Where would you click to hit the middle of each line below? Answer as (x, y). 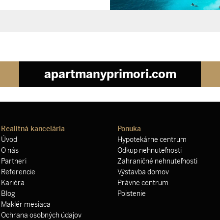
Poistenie (132, 193)
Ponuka (129, 129)
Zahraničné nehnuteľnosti (157, 161)
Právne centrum (143, 183)
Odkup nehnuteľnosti (150, 150)
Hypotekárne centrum (152, 139)
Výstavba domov (143, 172)
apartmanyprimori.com (110, 74)
